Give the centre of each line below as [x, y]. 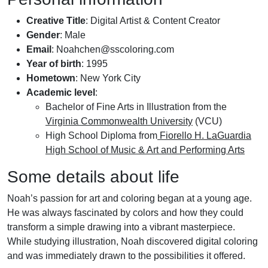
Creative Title [56, 21]
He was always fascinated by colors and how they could [125, 213]
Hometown [51, 78]
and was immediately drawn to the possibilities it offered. [126, 256]
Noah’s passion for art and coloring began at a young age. [130, 198]
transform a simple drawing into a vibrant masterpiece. [121, 227]
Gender [43, 35]
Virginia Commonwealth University [119, 121]
